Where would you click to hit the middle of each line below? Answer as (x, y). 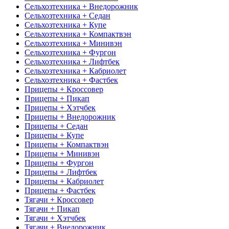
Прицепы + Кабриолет (64, 181)
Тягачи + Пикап (52, 209)
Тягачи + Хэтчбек (55, 218)
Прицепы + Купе (54, 135)
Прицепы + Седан (56, 126)
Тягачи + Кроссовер (59, 199)
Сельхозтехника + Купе (65, 25)
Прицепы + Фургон (59, 163)
